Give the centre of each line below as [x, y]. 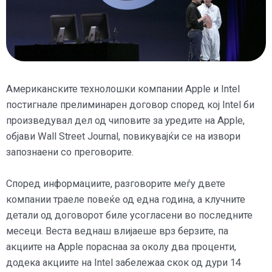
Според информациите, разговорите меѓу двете [116, 184]
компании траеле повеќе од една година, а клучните [126, 200]
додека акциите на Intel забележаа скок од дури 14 [124, 263]
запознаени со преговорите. [70, 152]
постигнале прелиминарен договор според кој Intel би [130, 104]
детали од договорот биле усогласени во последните [129, 216]
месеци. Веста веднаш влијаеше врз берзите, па [117, 231]
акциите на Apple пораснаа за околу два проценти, [121, 247]
